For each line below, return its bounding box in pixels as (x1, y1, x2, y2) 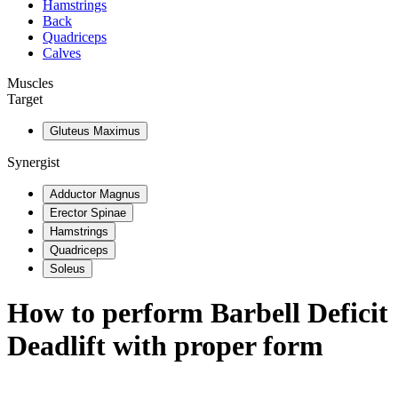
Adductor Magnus (50, 187, 140, 201)
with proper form (106, 330, 323, 362)
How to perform (7, 297, 211, 330)
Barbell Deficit (211, 297, 388, 330)
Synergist (7, 155, 60, 170)
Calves (43, 45, 81, 60)
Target (7, 92, 43, 107)
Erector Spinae (50, 206, 126, 219)
